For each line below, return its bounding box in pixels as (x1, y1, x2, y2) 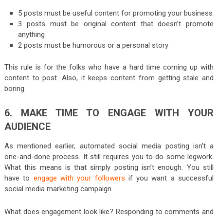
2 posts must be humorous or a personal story (18, 40, 169, 50)
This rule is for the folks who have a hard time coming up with (4, 63, 214, 72)
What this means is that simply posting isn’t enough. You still (4, 163, 214, 172)
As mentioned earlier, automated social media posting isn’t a (4, 142, 214, 151)
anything (18, 30, 45, 39)
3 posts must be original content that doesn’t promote (18, 19, 214, 28)
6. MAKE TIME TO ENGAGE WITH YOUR (4, 107, 214, 119)
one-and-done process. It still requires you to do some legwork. (4, 152, 214, 162)
